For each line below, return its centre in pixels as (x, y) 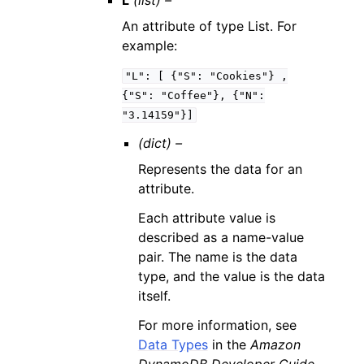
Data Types (173, 344)
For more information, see (217, 325)
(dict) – (160, 143)
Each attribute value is (206, 218)
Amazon (275, 344)
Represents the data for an (220, 169)
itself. (154, 296)
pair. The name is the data (217, 257)
